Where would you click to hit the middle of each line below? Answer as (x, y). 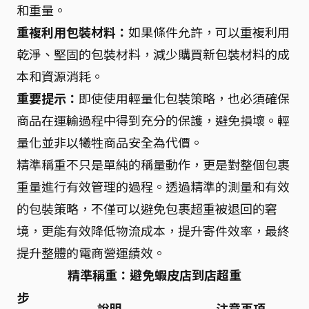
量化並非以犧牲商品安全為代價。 (110, 142)
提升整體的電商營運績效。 (91, 252)
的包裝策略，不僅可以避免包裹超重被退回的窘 (147, 208)
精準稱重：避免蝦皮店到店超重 (154, 274)
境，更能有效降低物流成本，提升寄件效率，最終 (153, 230)
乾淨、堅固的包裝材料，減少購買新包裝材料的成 (153, 53)
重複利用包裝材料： (72, 31)
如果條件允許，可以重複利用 (209, 31)
